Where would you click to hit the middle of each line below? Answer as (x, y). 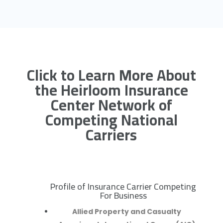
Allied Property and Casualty (127, 212)
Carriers (111, 135)
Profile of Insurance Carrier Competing (123, 187)
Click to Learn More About (111, 75)
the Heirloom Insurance (111, 90)
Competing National (111, 120)
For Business (123, 196)
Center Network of (111, 105)
